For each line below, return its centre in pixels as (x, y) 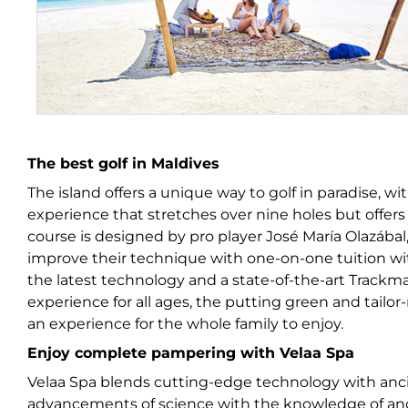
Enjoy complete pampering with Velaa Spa (191, 352)
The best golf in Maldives (123, 163)
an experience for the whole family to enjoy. (187, 323)
